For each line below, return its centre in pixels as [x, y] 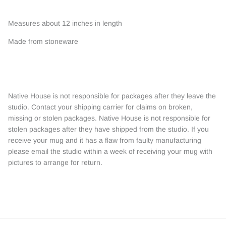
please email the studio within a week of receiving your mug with [110, 152]
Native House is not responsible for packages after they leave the [112, 96]
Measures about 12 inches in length [66, 23]
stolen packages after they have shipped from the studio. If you [108, 129]
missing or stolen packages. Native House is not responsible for [109, 118]
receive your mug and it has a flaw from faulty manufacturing [105, 140]
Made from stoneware [44, 42]
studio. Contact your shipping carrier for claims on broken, [100, 107]
